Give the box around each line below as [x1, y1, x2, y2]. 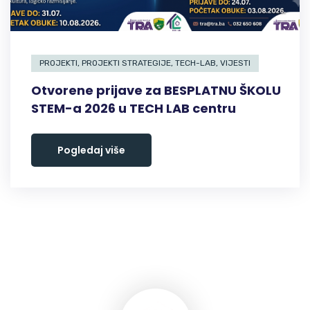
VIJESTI [220, 58, 250, 68]
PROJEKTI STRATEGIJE [82, 58, 171, 68]
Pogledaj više [57, 143, 125, 157]
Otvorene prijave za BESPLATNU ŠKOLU [31, 82, 281, 99]
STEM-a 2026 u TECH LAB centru [31, 100, 236, 117]
